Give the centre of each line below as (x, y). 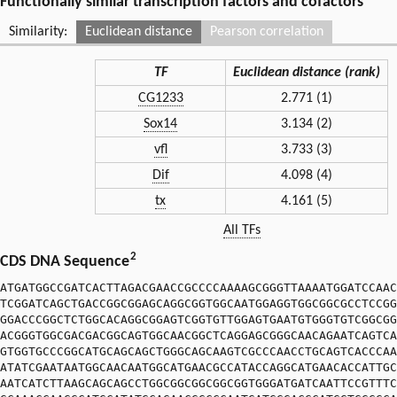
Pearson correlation (267, 31)
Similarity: (38, 31)
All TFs (241, 231)
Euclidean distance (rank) (307, 72)
